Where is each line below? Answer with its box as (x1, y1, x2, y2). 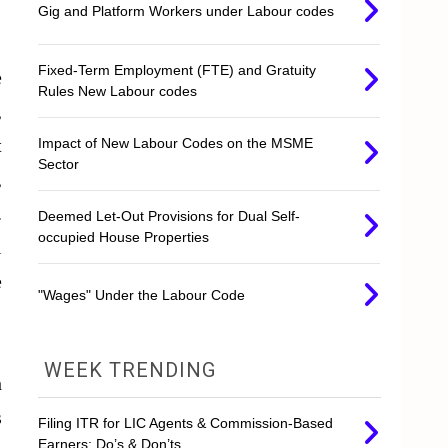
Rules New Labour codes (38, 83, 198, 100)
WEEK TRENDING (38, 358, 217, 383)
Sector (38, 156, 80, 173)
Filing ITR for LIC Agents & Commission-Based (38, 415, 334, 432)
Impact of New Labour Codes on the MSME (38, 135, 314, 152)
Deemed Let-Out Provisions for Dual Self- (38, 208, 301, 225)
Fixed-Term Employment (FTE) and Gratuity (38, 62, 317, 79)
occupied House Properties (38, 229, 210, 246)
